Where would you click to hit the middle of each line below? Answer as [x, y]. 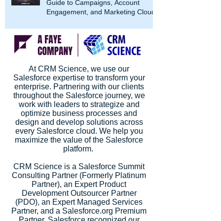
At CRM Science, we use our [79, 69]
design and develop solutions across [79, 122]
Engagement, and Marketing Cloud [101, 12]
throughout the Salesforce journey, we [79, 95]
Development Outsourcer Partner [79, 193]
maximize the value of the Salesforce [79, 140]
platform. [79, 148]
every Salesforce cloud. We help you [79, 131]
